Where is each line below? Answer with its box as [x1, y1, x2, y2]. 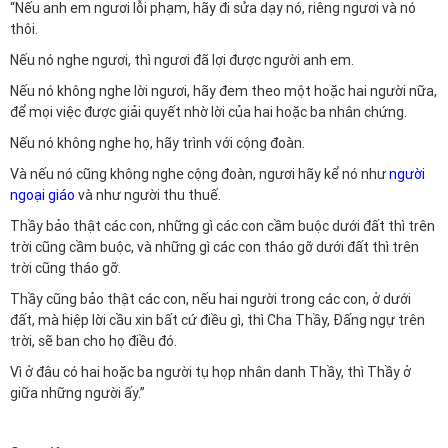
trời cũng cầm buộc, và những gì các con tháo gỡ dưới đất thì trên [10, 238, 419, 256]
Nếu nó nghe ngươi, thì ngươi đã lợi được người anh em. [10, 51, 354, 69]
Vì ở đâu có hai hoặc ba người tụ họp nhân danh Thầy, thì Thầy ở [10, 363, 411, 381]
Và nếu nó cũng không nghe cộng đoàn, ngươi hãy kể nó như [10, 165, 389, 183]
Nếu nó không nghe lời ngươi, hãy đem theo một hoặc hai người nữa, [10, 82, 437, 100]
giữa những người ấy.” [10, 384, 145, 402]
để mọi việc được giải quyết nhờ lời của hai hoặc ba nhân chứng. [10, 103, 407, 121]
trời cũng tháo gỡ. [10, 259, 121, 277]
